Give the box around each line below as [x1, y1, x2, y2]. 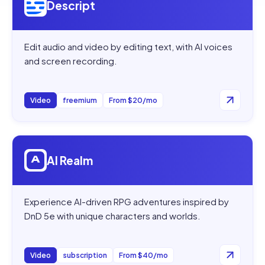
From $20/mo [109, 95, 157, 105]
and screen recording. [24, 55, 117, 67]
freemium [63, 95, 97, 105]
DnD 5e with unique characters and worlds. [24, 210, 201, 222]
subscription [63, 250, 107, 260]
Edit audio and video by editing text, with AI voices [24, 41, 232, 53]
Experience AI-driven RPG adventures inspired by [24, 196, 229, 208]
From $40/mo [119, 250, 168, 260]
